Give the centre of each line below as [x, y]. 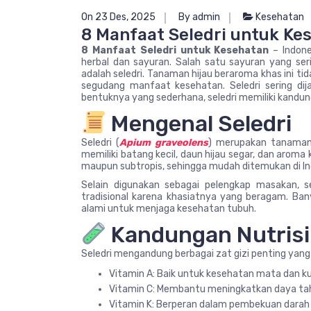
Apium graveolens [164, 142]
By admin [199, 17]
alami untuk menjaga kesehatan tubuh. [169, 208]
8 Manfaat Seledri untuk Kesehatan [175, 50]
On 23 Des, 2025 [118, 17]
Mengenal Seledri [199, 123]
